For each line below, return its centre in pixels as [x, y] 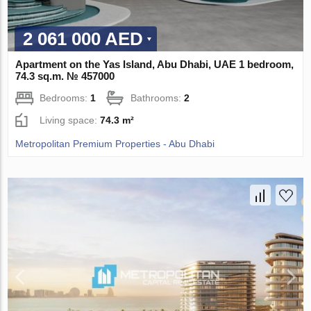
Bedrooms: [65, 98]
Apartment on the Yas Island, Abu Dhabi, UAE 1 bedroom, [155, 64]
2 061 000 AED [83, 39]
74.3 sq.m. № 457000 [65, 76]
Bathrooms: [158, 98]
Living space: [70, 120]
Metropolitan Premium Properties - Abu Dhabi [115, 143]
